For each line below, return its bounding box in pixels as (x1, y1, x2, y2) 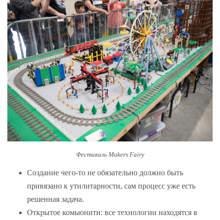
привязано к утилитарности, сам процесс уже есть (27, 182, 195, 191)
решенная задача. (27, 195, 86, 204)
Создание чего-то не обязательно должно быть (27, 168, 183, 177)
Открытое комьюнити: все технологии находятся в (27, 208, 197, 217)
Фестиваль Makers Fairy (76, 150, 144, 158)
